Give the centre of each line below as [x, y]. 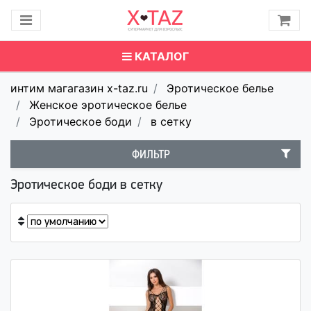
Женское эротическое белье [108, 105]
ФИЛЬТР [151, 154]
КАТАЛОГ [162, 56]
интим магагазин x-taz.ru [79, 88]
